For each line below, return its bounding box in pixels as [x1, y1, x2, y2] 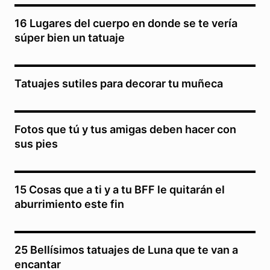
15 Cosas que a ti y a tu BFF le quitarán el [14, 183, 225, 196]
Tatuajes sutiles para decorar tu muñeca [14, 77, 223, 90]
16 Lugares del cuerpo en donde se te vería [14, 17, 237, 30]
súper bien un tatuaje [14, 31, 125, 45]
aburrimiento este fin [14, 198, 124, 211]
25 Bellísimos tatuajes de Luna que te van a [14, 243, 238, 257]
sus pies [14, 137, 58, 151]
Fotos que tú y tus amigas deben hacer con [14, 123, 236, 136]
